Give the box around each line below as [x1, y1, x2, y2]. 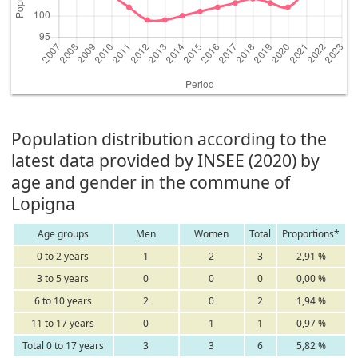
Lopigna [11, 192, 76, 216]
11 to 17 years [31, 316, 94, 331]
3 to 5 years [37, 272, 89, 286]
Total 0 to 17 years [22, 339, 104, 353]
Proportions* [282, 227, 340, 241]
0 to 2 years [37, 249, 89, 264]
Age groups [37, 227, 89, 241]
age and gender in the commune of [11, 170, 291, 194]
